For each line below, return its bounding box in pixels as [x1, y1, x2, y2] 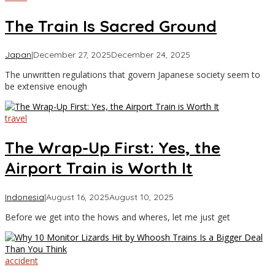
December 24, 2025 [111, 49, 190, 61]
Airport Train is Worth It [5, 157, 193, 178]
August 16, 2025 [46, 191, 109, 203]
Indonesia [5, 191, 44, 203]
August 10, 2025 [109, 191, 174, 203]
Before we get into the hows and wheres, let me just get [5, 211, 230, 223]
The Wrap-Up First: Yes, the [5, 137, 220, 158]
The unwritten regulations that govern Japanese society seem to [5, 69, 260, 81]
